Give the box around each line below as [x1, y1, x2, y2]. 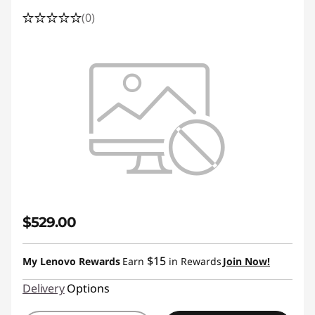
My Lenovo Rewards [22, 255, 120, 268]
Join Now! [223, 255, 270, 268]
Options [66, 281, 110, 296]
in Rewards [166, 255, 221, 268]
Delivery [22, 281, 65, 296]
